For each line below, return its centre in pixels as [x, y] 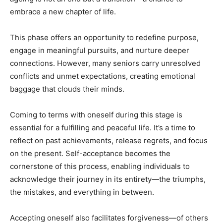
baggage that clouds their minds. [67, 89]
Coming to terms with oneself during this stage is [96, 114]
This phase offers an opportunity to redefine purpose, [104, 37]
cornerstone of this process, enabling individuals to [100, 166]
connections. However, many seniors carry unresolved [105, 63]
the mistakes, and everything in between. [82, 192]
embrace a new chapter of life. [63, 11]
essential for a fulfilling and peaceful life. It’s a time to [103, 127]
